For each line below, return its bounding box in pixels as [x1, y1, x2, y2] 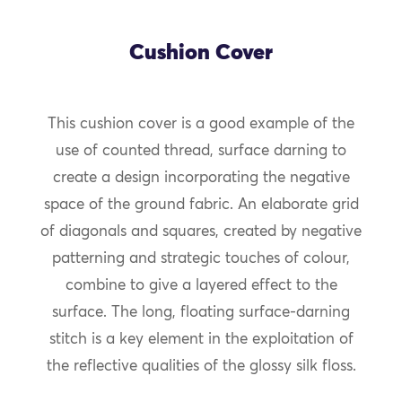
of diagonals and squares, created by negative [40, 224, 362, 240]
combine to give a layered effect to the [65, 278, 337, 294]
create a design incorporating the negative [52, 170, 350, 187]
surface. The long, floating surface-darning [52, 305, 350, 321]
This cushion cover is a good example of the [48, 117, 354, 133]
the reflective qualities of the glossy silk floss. [46, 359, 356, 375]
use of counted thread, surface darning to [56, 144, 346, 160]
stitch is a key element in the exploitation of [48, 332, 354, 348]
